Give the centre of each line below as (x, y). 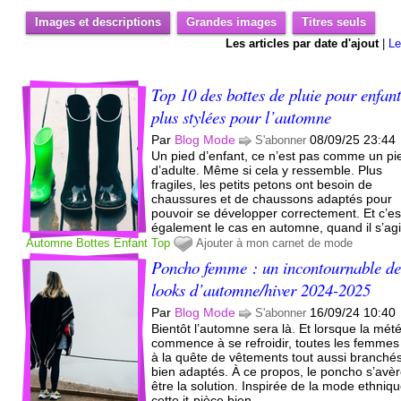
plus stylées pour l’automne (242, 116)
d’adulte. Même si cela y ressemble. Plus (267, 170)
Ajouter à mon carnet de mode (275, 243)
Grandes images (232, 21)
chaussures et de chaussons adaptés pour (272, 198)
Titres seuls (334, 21)
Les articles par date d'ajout (303, 43)
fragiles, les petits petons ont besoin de (262, 184)
